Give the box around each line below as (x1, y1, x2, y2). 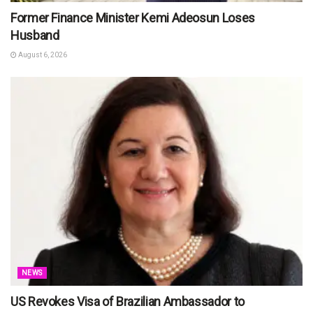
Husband (10, 27, 59, 43)
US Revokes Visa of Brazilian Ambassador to (10, 293, 245, 309)
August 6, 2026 (17, 50, 67, 59)
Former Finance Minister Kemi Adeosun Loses (10, 10, 255, 25)
